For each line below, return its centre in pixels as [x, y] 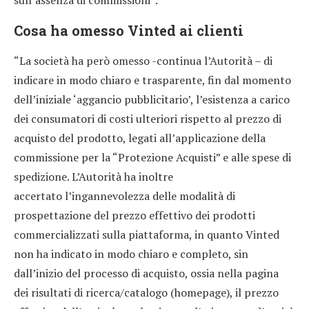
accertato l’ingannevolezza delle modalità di [124, 196]
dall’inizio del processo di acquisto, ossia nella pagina [146, 273]
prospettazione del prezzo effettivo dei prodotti [134, 215]
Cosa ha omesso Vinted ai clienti [129, 30]
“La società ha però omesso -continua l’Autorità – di [143, 60]
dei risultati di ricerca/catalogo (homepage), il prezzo [146, 292]
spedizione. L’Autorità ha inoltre [93, 176]
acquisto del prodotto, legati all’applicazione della [140, 138]
